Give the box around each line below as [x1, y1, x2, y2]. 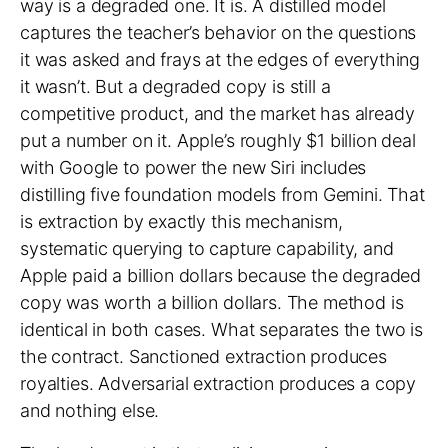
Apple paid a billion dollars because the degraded [20, 265, 422, 286]
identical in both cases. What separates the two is [20, 319, 423, 340]
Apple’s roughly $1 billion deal [176, 130, 416, 151]
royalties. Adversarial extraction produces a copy [20, 373, 417, 394]
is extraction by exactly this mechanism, [20, 211, 343, 232]
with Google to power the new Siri [20, 157, 295, 178]
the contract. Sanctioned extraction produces [20, 346, 387, 367]
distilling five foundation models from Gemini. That [20, 184, 425, 205]
